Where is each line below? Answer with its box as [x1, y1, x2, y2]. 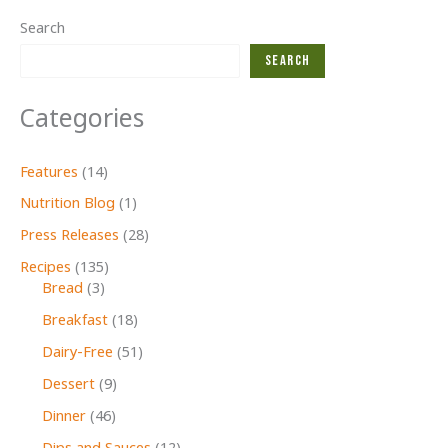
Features [20, 162, 78, 183]
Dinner [41, 407, 86, 428]
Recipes [20, 258, 71, 279]
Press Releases [20, 226, 119, 247]
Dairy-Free [41, 343, 113, 364]
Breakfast [41, 311, 108, 332]
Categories [20, 104, 144, 138]
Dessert [41, 375, 95, 396]
